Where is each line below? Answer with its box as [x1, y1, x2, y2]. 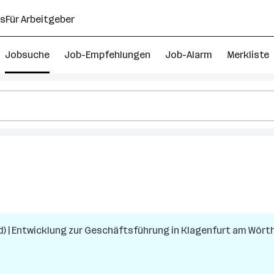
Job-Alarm [165, 49, 212, 61]
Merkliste [227, 49, 269, 61]
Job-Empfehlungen [64, 49, 150, 61]
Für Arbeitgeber [6, 13, 75, 25]
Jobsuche [5, 49, 50, 61]
